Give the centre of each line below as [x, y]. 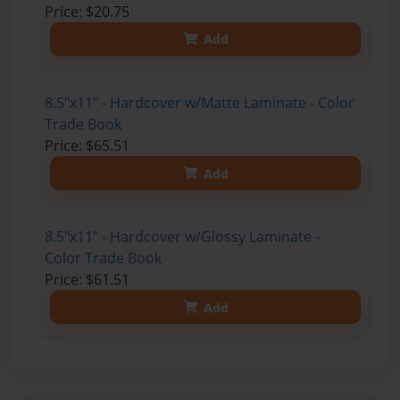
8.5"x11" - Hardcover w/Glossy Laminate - [182, 237]
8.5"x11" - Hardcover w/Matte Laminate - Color [199, 103]
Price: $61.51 [87, 280]
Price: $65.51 [87, 146]
